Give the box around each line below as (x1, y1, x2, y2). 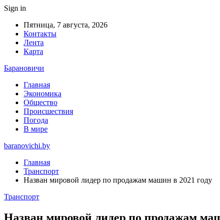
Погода (24, 116, 48, 124)
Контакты (24, 29, 56, 38)
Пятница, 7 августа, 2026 (24, 21, 108, 29)
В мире (24, 125, 48, 133)
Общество (24, 98, 57, 107)
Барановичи (4, 64, 44, 72)
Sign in (4, 4, 26, 12)
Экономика (24, 89, 61, 98)
